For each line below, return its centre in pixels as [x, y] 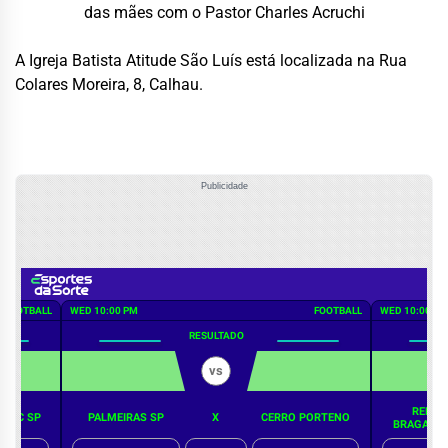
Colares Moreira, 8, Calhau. [109, 85]
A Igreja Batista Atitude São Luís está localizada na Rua [211, 61]
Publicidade [224, 185]
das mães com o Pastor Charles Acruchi [224, 13]
